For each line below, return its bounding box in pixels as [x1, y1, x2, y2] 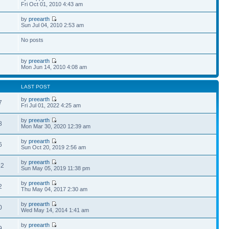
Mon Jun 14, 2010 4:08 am [21, 63, 87, 70]
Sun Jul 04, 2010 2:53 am [21, 21, 84, 28]
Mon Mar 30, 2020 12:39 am [21, 123, 91, 129]
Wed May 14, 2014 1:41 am [21, 207, 89, 213]
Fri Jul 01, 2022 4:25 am [21, 102, 81, 108]
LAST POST [21, 83, 51, 89]
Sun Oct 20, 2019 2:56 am [21, 144, 86, 150]
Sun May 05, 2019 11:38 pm [21, 165, 90, 171]
